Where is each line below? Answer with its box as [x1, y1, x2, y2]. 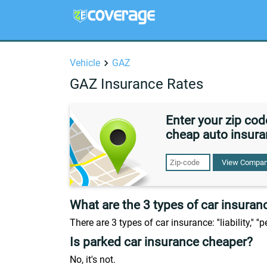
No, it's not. [70, 254, 116, 265]
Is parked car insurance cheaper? [70, 235, 253, 249]
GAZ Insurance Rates [70, 76, 203, 92]
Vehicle [70, 57, 100, 69]
